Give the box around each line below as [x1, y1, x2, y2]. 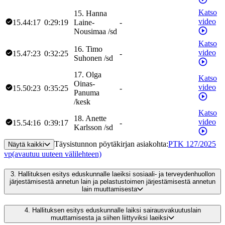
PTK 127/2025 [168, 139, 216, 148]
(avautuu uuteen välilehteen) [12, 149, 101, 158]
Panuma [74, 88, 99, 97]
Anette [85, 114, 106, 123]
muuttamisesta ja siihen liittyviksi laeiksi [51, 214, 168, 222]
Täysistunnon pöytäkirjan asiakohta [54, 139, 166, 148]
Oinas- [74, 79, 95, 88]
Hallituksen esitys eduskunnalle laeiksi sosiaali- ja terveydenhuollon [18, 170, 215, 178]
